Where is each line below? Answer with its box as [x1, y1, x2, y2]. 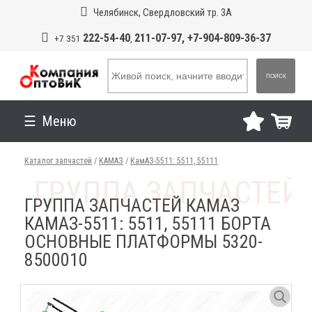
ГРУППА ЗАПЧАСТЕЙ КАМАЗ [24, 195, 240, 216]
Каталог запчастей [24, 156, 92, 166]
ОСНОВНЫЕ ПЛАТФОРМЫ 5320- [24, 231, 263, 252]
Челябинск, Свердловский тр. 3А [93, 6, 232, 19]
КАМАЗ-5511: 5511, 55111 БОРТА [24, 213, 272, 234]
